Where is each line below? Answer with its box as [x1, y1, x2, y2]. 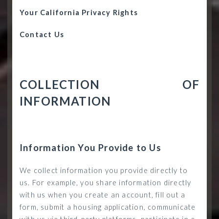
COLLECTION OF [20, 77, 199, 91]
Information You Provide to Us [20, 142, 161, 153]
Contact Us [20, 30, 64, 39]
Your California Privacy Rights [20, 8, 138, 17]
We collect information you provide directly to [20, 166, 188, 175]
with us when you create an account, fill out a [20, 191, 186, 199]
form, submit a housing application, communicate [20, 203, 196, 211]
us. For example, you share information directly [20, 178, 192, 187]
